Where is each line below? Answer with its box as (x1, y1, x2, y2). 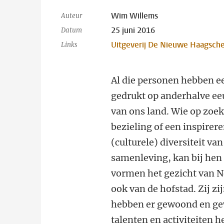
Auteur (61, 11, 82, 20)
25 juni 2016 (111, 25, 155, 35)
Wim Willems (111, 10, 158, 21)
